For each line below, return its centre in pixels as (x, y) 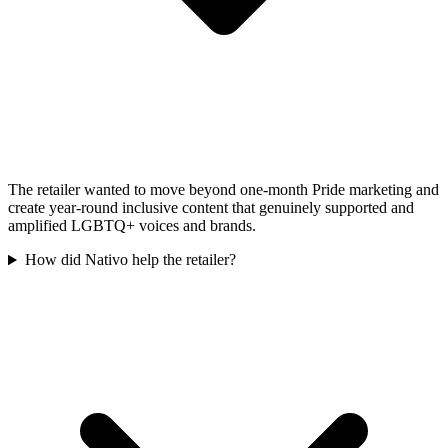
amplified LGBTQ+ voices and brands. (132, 226)
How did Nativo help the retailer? (130, 260)
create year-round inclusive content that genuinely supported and (211, 208)
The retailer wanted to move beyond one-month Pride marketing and (223, 190)
